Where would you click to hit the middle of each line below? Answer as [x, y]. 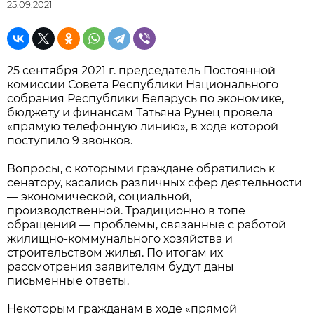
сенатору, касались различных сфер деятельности [155, 183]
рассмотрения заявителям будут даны [121, 267]
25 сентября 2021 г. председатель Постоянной [141, 70]
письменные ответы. [68, 281]
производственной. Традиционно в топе [126, 211]
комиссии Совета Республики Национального [143, 84]
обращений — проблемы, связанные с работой [146, 225]
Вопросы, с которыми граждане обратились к [141, 169]
